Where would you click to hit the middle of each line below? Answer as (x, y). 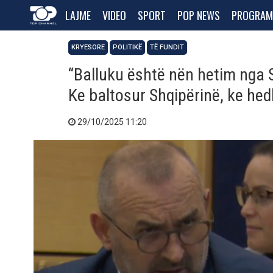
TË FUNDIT (167, 47)
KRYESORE (88, 47)
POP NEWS (199, 15)
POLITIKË (127, 47)
